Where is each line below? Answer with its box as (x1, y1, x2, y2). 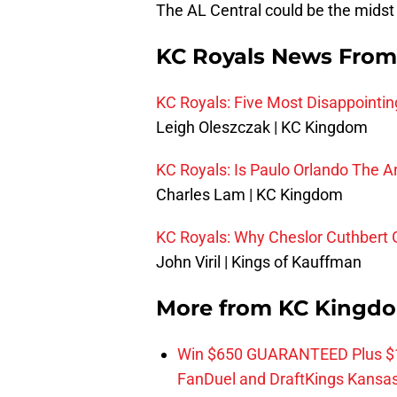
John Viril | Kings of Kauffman (156, 253, 362, 272)
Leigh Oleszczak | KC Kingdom (156, 118, 368, 137)
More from (156, 295, 278, 322)
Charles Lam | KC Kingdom (156, 185, 343, 205)
